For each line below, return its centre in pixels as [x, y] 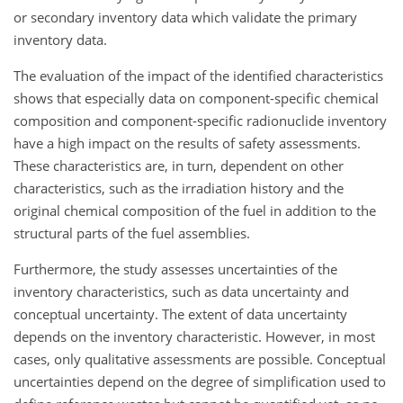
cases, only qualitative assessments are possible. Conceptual [200, 358]
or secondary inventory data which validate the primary [185, 17]
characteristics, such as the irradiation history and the [179, 188]
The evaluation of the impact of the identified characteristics [198, 75]
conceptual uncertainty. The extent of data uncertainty [180, 313]
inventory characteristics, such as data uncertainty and [181, 291]
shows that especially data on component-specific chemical [196, 98]
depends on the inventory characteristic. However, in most [194, 336]
